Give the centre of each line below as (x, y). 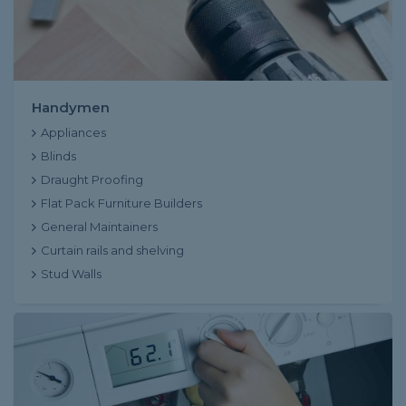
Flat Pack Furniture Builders (121, 203)
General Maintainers (99, 227)
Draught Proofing (92, 179)
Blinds (58, 156)
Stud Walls (71, 274)
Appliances (73, 132)
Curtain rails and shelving (112, 250)
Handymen (71, 107)
